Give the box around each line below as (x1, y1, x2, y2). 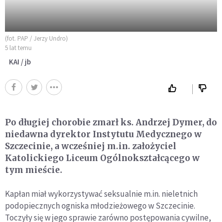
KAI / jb (9, 57, 31, 66)
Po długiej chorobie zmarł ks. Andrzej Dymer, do (5, 117, 217, 128)
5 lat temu (5, 44, 32, 52)
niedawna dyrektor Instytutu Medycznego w (5, 129, 202, 140)
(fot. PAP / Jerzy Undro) (5, 34, 68, 43)
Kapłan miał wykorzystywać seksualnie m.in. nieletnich (5, 188, 198, 199)
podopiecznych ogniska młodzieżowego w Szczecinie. (5, 200, 195, 211)
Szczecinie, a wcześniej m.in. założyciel (5, 141, 176, 152)
